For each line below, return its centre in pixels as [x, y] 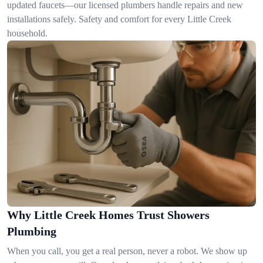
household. [27, 33]
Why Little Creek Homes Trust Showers [108, 215]
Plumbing [32, 231]
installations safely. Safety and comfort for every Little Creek [119, 19]
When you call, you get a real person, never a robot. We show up [127, 251]
